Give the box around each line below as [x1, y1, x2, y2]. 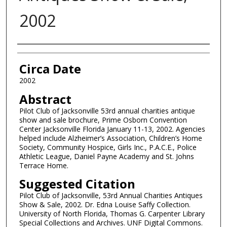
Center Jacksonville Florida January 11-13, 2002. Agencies [19, 124, 205, 134]
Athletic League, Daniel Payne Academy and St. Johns [19, 151, 194, 161]
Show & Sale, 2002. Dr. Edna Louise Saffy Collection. [19, 200, 191, 210]
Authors [17, 46, 63, 63]
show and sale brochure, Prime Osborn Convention [19, 115, 187, 125]
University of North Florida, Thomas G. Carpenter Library [19, 209, 205, 219]
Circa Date [19, 60, 81, 78]
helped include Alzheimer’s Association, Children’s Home [19, 133, 202, 143]
